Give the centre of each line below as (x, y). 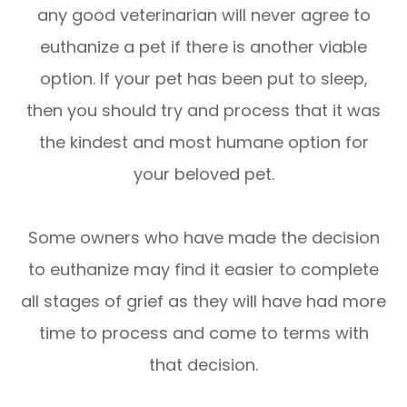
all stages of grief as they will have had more (203, 301)
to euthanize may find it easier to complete (203, 269)
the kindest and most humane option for (203, 142)
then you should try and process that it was (203, 110)
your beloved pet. (203, 174)
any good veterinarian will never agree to (203, 15)
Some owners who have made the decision (203, 237)
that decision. (203, 364)
